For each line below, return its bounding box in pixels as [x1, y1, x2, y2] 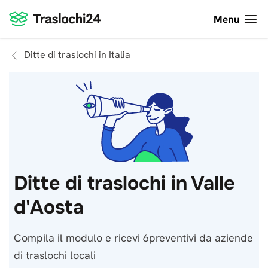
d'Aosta [14, 195, 84, 220]
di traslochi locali [14, 248, 96, 262]
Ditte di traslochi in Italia [24, 48, 130, 61]
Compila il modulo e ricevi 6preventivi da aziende [14, 231, 253, 245]
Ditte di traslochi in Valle [14, 171, 234, 196]
